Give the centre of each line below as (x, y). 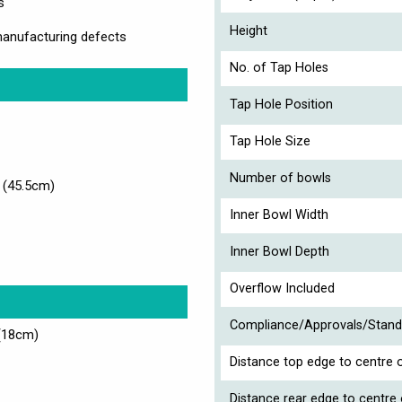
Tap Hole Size (270, 141)
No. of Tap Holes (279, 67)
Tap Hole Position (281, 104)
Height (249, 31)
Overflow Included (282, 288)
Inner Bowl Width (279, 214)
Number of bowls (280, 178)
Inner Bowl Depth (280, 251)
